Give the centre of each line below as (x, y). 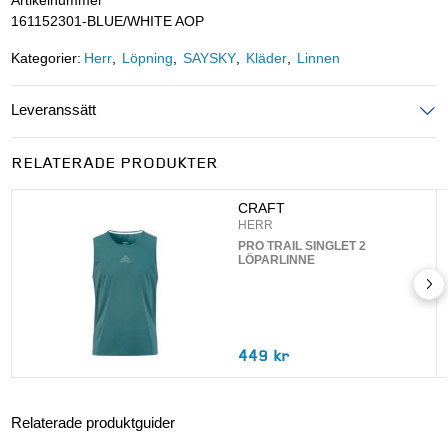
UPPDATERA (350, 196)
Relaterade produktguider (92, 422)
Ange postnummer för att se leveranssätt (139, 154)
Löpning (148, 59)
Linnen (319, 59)
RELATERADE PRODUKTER (114, 164)
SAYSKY (210, 59)
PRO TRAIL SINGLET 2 (302, 246)
